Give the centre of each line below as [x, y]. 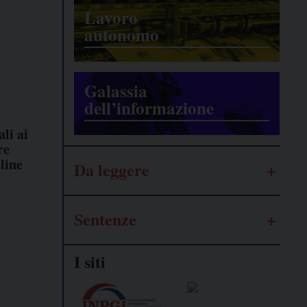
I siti [90, 262]
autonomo [122, 35]
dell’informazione [149, 108]
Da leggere [112, 170]
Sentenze [105, 219]
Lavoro [111, 18]
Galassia [116, 91]
